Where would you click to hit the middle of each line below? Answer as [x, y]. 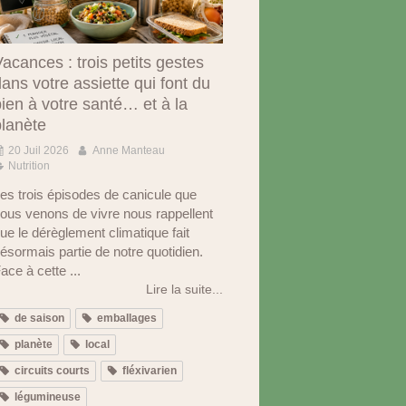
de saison [39, 318]
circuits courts [52, 370]
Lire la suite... [184, 289]
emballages [127, 318]
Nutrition [29, 165]
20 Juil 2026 [39, 150]
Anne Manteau [129, 150]
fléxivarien [150, 370]
